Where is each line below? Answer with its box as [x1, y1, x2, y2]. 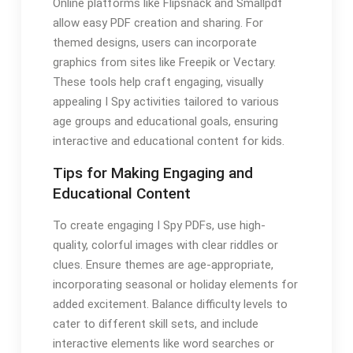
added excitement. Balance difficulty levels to [52, 296, 288, 311]
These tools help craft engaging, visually [52, 74, 263, 89]
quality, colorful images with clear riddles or [52, 237, 278, 252]
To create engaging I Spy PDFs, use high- [52, 217, 266, 232]
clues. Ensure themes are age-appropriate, [52, 257, 273, 272]
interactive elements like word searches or [52, 336, 274, 351]
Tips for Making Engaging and [52, 163, 253, 182]
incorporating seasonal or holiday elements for [52, 277, 298, 292]
